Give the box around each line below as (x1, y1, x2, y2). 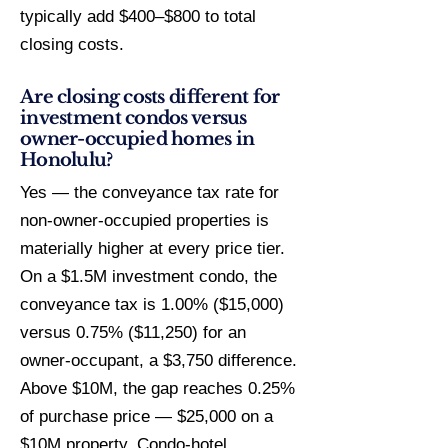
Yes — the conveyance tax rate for (20, 183, 279, 202)
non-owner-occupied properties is (20, 211, 269, 230)
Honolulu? (20, 149, 113, 171)
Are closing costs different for (20, 86, 280, 108)
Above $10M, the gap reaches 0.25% (20, 379, 295, 398)
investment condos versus (20, 107, 247, 129)
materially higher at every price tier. (20, 239, 285, 258)
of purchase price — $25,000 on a (20, 407, 273, 426)
